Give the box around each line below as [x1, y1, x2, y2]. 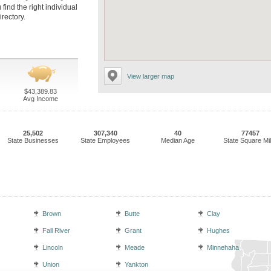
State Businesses [7, 137, 59, 144]
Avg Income [22, 95, 58, 102]
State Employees [80, 137, 130, 144]
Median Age [161, 137, 195, 144]
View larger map [127, 73, 174, 80]
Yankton [125, 261, 148, 268]
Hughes [207, 227, 230, 234]
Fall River [42, 227, 70, 234]
